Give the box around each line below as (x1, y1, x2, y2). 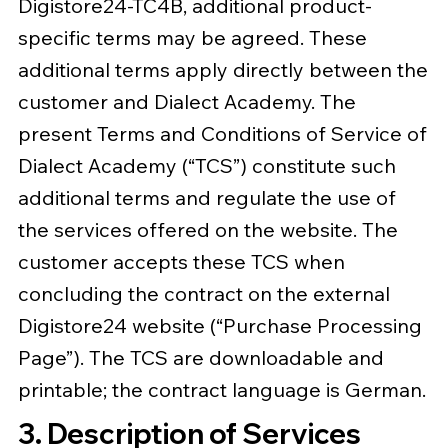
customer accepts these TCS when (17, 248, 345, 274)
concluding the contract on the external (17, 280, 390, 306)
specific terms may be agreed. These (17, 24, 367, 50)
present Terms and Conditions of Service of (17, 120, 427, 146)
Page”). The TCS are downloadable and (17, 344, 384, 370)
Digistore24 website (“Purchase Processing (17, 312, 422, 338)
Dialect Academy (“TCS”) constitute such (17, 152, 396, 178)
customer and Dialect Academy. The (17, 88, 356, 114)
